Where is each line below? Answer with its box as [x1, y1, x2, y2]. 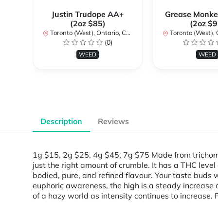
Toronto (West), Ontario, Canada [49, 29, 126, 37]
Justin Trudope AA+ [51, 9, 124, 19]
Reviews [98, 116, 129, 127]
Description [40, 116, 82, 127]
